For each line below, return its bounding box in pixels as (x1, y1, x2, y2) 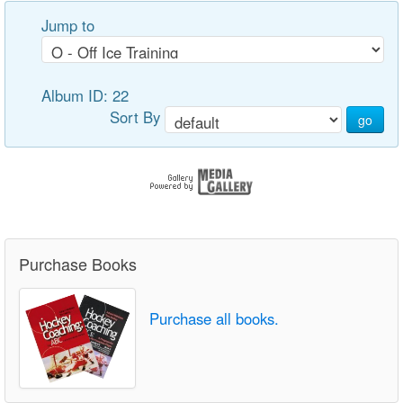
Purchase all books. (149, 308, 279, 329)
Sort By (110, 106, 165, 129)
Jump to (41, 14, 94, 36)
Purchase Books (19, 252, 137, 275)
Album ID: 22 (41, 85, 133, 106)
